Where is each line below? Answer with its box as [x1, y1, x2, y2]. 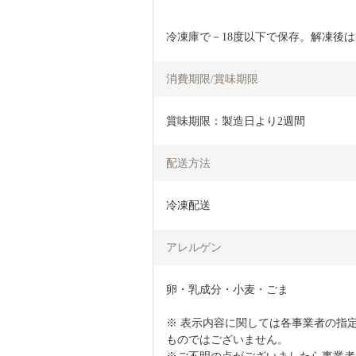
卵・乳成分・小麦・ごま [166, 283, 288, 296]
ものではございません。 [166, 333, 288, 346]
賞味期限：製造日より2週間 [166, 114, 305, 127]
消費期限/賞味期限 [166, 72, 258, 85]
